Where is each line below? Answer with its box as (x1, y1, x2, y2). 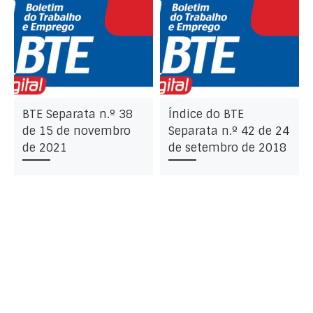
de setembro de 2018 (168, 140, 286, 156)
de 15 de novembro (22, 124, 131, 139)
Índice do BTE (168, 107, 244, 122)
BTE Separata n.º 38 (22, 107, 133, 122)
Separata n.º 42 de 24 (168, 124, 289, 139)
